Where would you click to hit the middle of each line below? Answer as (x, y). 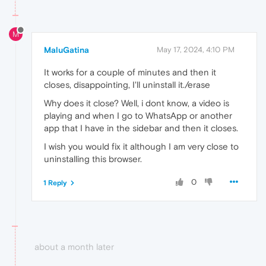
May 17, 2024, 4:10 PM (196, 50)
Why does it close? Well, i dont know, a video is (137, 103)
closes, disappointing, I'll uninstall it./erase (127, 85)
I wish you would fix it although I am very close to (141, 147)
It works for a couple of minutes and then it (130, 72)
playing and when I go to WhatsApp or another (138, 116)
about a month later (74, 247)
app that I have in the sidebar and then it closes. (141, 128)
